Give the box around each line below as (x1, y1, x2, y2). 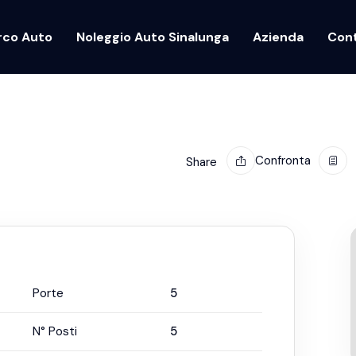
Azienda (253, 29, 304, 45)
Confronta (255, 152, 311, 168)
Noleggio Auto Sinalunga (76, 29, 230, 45)
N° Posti (32, 323, 77, 339)
